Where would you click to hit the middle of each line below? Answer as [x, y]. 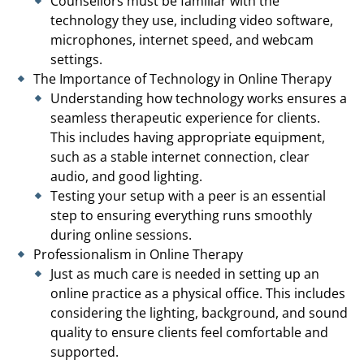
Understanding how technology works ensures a [199, 98]
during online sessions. [121, 234]
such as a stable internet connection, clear [180, 156]
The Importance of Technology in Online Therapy [182, 78]
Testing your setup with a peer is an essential [188, 195]
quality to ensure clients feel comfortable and [189, 332]
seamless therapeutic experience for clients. [185, 117]
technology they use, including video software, [192, 20]
